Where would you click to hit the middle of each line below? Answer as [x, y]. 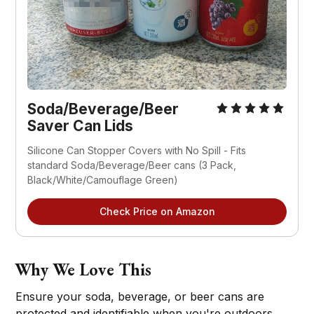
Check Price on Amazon [157, 211]
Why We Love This [83, 269]
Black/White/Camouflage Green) [103, 179]
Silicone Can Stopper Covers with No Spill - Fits [137, 150]
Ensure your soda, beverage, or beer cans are [140, 296]
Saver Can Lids [81, 125]
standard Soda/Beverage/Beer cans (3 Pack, [132, 165]
